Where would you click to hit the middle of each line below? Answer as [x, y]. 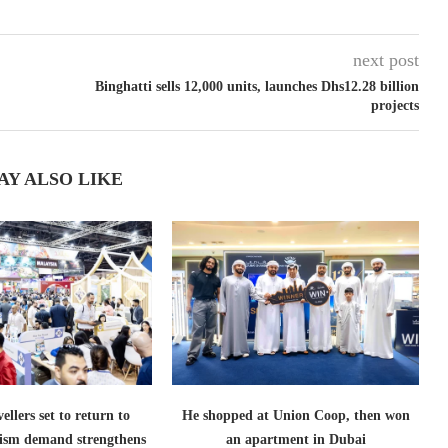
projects [394, 105]
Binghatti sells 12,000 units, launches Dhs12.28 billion [256, 86]
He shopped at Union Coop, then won [295, 416]
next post [385, 59]
